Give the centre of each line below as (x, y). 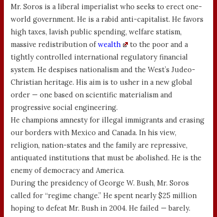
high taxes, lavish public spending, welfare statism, (96, 32)
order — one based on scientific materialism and (92, 95)
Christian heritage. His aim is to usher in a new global (102, 82)
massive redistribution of (54, 45)
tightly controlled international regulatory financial (100, 57)
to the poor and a (158, 45)
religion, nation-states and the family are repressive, (99, 145)
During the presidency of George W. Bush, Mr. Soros (100, 183)
